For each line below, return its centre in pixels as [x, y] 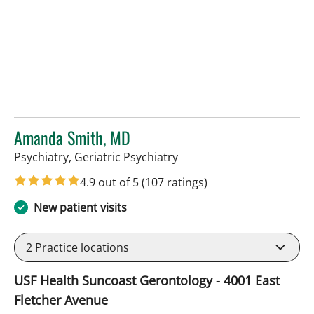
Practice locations [81, 248]
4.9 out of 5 [111, 183]
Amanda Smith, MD [72, 138]
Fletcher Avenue [61, 300]
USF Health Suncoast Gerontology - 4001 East [147, 281]
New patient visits [80, 208]
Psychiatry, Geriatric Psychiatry [96, 157]
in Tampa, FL [210, 157]
